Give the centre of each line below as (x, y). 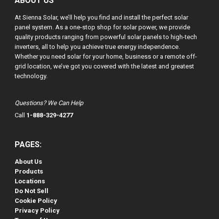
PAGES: (28, 144)
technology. (31, 76)
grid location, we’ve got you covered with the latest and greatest (104, 66)
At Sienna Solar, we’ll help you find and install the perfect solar (101, 17)
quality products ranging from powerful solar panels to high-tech (106, 37)
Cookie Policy (36, 201)
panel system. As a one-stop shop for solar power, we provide (102, 27)
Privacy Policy (37, 210)
